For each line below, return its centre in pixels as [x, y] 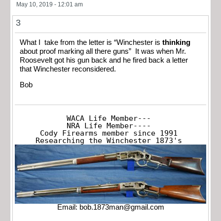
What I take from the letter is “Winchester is [91, 42]
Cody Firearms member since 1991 [109, 133]
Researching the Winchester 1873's [109, 140]
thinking [176, 42]
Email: [68, 207]
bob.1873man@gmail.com [122, 207]
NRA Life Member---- [109, 126]
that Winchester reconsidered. [68, 69]
